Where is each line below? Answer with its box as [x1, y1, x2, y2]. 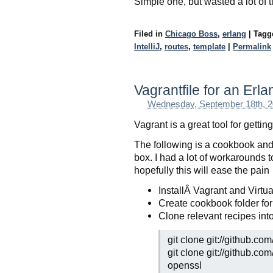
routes [165, 42, 188, 52]
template [193, 42, 225, 52]
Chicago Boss [165, 29, 218, 39]
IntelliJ [134, 42, 160, 52]
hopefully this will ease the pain [134, 165, 269, 176]
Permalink [233, 42, 271, 52]
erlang [222, 29, 246, 39]
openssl [168, 260, 202, 271]
